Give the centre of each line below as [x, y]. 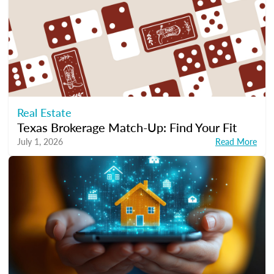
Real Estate [44, 113]
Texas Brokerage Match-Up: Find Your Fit [127, 128]
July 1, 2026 [40, 142]
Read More [236, 142]
